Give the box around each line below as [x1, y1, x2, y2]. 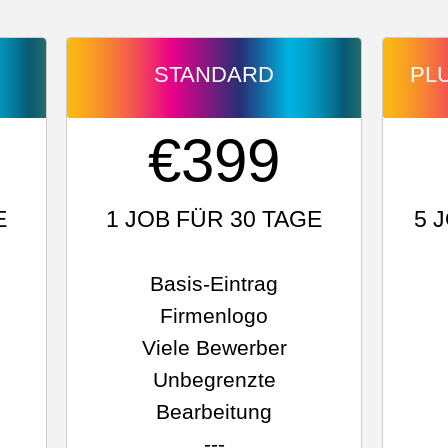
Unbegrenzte [152, 368, 276, 391]
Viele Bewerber [141, 336, 287, 359]
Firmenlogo [160, 304, 269, 327]
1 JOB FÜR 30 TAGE [106, 206, 323, 232]
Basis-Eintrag [150, 272, 279, 295]
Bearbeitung [156, 400, 273, 423]
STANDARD [154, 62, 275, 87]
